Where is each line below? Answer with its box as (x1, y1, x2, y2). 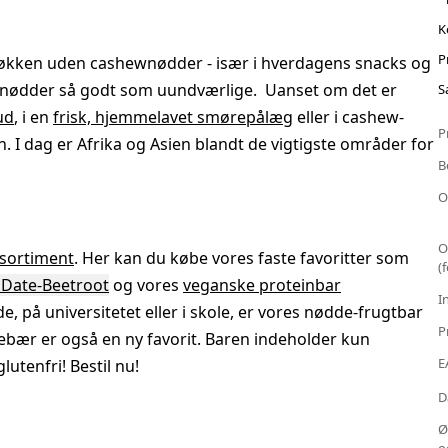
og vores (109, 274, 183, 297)
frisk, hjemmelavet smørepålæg (53, 106, 293, 129)
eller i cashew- (293, 106, 404, 129)
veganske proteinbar (183, 274, 341, 297)
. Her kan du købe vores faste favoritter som (74, 247, 409, 270)
